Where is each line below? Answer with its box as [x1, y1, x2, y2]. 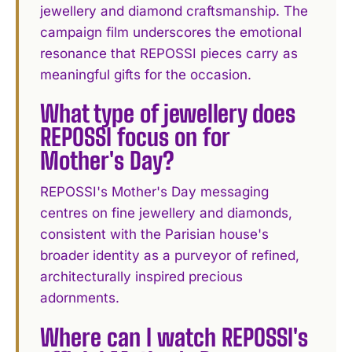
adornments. [40, 290, 120, 306]
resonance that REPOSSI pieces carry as [40, 45, 299, 61]
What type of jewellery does [40, 99, 296, 128]
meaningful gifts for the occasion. [40, 66, 252, 82]
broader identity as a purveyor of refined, [40, 247, 300, 264]
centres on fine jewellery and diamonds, [40, 205, 293, 222]
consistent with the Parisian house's [40, 226, 269, 243]
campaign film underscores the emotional [40, 24, 302, 40]
